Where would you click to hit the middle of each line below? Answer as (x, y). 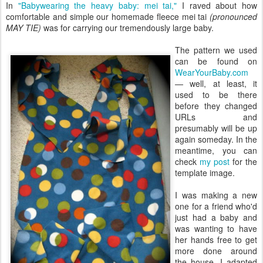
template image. (205, 173)
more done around (216, 251)
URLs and (216, 117)
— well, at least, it (216, 83)
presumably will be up (216, 128)
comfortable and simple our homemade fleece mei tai (108, 16)
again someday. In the (216, 139)
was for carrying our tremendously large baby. (127, 28)
